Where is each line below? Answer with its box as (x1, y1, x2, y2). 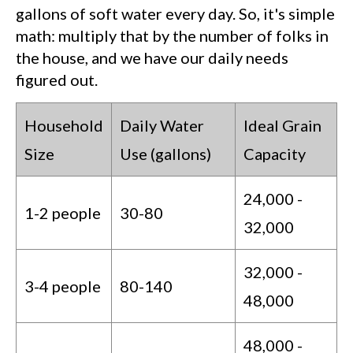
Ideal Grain (243, 115, 321, 135)
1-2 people (24, 203, 101, 222)
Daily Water (120, 115, 204, 135)
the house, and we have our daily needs (16, 47, 288, 67)
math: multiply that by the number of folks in (16, 25, 329, 45)
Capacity (243, 143, 306, 163)
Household (24, 115, 103, 135)
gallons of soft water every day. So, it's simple (16, 3, 335, 23)
